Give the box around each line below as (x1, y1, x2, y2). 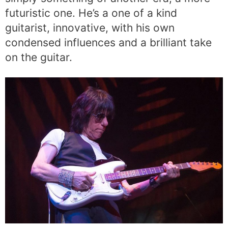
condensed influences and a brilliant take (5, 36, 212, 49)
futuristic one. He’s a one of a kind (5, 6, 177, 19)
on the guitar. (5, 50, 72, 64)
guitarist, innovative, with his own (5, 21, 175, 34)
